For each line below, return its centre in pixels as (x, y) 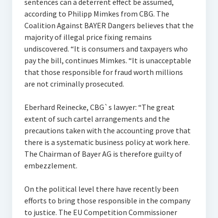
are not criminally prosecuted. (74, 84)
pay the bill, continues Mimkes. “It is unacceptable (108, 60)
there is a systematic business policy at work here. (107, 142)
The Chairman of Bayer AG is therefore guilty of (103, 154)
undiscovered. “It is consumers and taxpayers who (106, 49)
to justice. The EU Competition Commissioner (100, 212)
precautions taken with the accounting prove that (107, 130)
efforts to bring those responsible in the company (107, 200)
